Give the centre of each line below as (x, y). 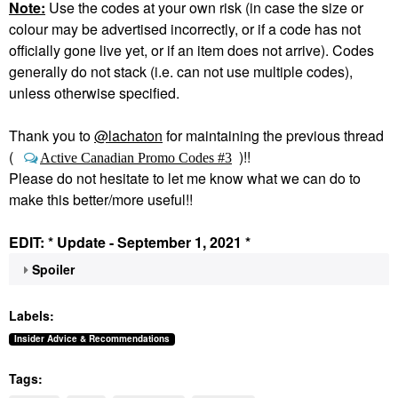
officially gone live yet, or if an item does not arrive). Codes (191, 50)
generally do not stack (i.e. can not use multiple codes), (181, 72)
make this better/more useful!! (101, 199)
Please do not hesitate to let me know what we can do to (185, 178)
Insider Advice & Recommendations (92, 338)
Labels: (32, 315)
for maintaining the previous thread (273, 135)
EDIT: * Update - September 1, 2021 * (130, 242)
